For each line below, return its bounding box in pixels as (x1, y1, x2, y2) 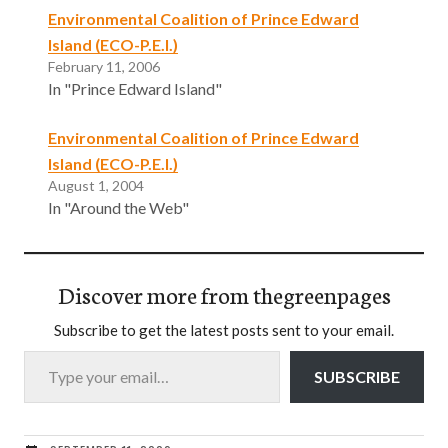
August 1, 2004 (48, 177, 144, 195)
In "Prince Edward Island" (48, 78, 222, 98)
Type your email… (23, 340, 72, 360)
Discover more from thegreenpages (57, 278, 391, 311)
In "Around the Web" (48, 198, 189, 218)
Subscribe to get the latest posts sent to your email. (54, 321, 394, 340)
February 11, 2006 (48, 57, 160, 75)
